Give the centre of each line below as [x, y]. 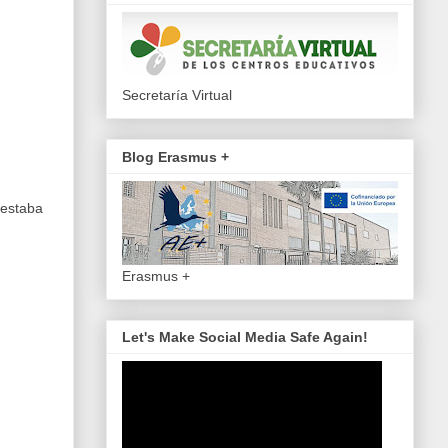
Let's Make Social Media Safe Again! [245, 337]
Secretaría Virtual [177, 95]
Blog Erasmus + [175, 156]
